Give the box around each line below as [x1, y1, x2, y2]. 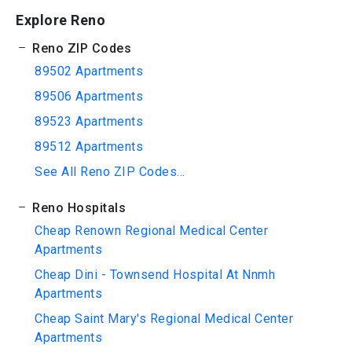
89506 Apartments [35, 89, 143, 104]
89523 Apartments [35, 114, 143, 129]
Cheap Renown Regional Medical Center [35, 223, 268, 238]
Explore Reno [16, 12, 105, 28]
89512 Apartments [35, 139, 143, 154]
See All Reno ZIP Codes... [35, 164, 185, 179]
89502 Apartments [35, 64, 143, 79]
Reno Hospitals [28, 200, 126, 215]
